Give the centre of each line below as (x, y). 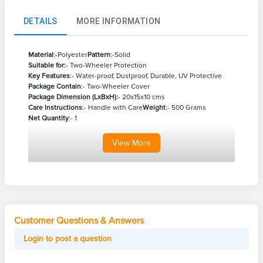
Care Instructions (55, 108)
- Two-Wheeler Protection (106, 66)
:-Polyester (70, 55)
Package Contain (55, 87)
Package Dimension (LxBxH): (73, 97)
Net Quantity (48, 119)
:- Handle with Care (112, 108)
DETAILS (41, 21)
